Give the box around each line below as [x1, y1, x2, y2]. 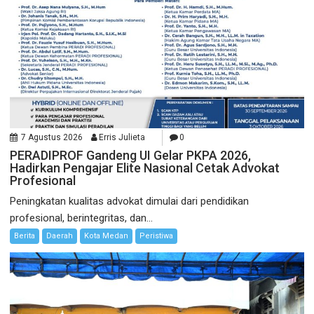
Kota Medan [84, 231, 129, 240]
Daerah [46, 231, 74, 240]
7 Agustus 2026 [21, 132, 83, 142]
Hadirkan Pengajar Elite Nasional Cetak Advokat [10, 160, 280, 175]
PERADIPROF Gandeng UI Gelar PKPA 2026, [10, 147, 252, 163]
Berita [14, 231, 36, 240]
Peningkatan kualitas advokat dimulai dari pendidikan [10, 194, 250, 207]
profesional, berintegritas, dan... [10, 211, 153, 224]
